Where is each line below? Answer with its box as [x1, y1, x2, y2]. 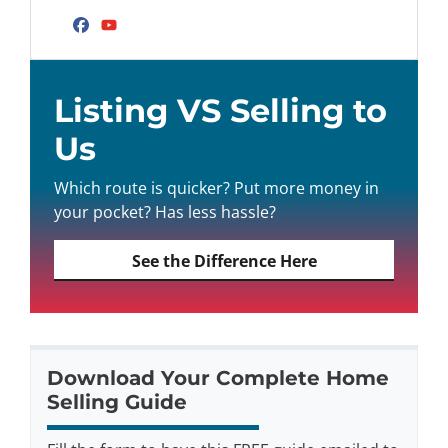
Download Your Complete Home [47, 366, 389, 391]
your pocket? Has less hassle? [54, 201, 276, 223]
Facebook [79, 25, 205, 64]
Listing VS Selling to [54, 91, 387, 130]
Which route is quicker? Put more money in [54, 177, 379, 199]
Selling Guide [47, 390, 187, 415]
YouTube [107, 25, 223, 64]
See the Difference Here [131, 250, 317, 272]
